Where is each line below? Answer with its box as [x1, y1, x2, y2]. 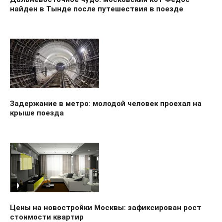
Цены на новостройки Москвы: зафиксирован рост [10, 203, 201, 212]
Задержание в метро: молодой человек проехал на [10, 99, 202, 108]
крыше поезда [10, 108, 64, 117]
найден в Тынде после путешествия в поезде [10, 4, 183, 13]
